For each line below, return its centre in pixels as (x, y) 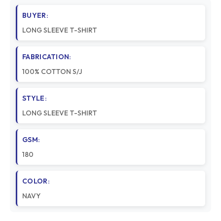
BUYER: (35, 15)
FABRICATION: (47, 56)
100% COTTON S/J (52, 71)
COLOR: (36, 181)
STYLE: (35, 98)
